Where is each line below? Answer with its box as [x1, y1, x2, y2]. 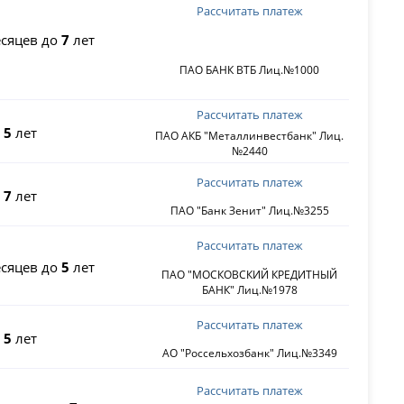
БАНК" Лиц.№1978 [201, 281, 298, 298]
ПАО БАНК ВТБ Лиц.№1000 [179, 61, 320, 78]
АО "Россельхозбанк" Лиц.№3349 [161, 345, 337, 362]
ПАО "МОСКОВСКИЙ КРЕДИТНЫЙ [161, 266, 338, 282]
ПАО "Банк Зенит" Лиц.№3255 [170, 203, 329, 219]
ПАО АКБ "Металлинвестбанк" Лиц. [155, 128, 344, 144]
